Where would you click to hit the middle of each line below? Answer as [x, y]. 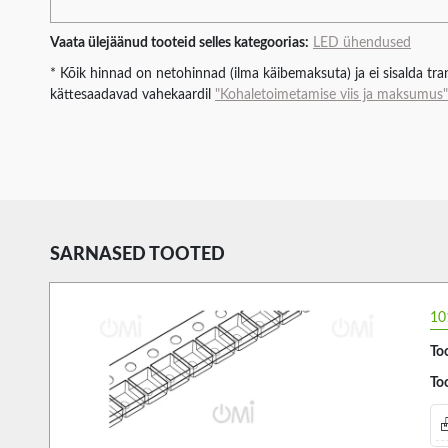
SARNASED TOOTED [137, 254]
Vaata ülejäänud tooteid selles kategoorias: [179, 42]
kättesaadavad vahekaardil [132, 94]
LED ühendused [362, 42]
